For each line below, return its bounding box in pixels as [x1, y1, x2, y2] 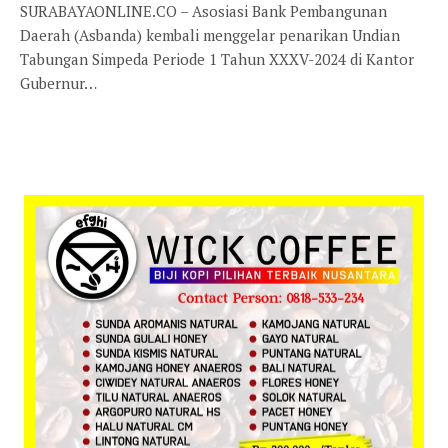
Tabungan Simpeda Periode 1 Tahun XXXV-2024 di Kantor [20, 48, 414, 69]
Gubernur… [20, 72, 97, 93]
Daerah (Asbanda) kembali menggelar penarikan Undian [20, 24, 400, 45]
